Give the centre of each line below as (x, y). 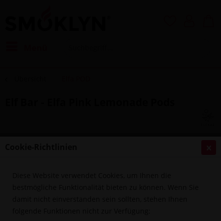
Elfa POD (76, 78)
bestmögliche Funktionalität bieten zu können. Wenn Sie (106, 187)
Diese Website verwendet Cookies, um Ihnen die (92, 175)
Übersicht (30, 78)
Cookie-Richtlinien (41, 147)
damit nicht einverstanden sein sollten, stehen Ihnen (100, 199)
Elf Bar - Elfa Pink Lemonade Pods (90, 102)
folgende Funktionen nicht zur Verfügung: (81, 211)
